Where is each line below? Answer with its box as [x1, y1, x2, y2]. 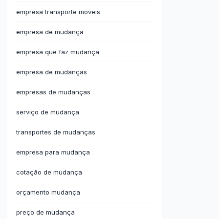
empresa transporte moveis [16, 8, 100, 16]
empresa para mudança [16, 148, 90, 156]
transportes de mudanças [16, 128, 95, 136]
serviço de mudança [16, 108, 79, 116]
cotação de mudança [16, 168, 82, 176]
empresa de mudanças [16, 68, 87, 76]
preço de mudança [16, 208, 75, 216]
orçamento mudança [16, 188, 80, 196]
